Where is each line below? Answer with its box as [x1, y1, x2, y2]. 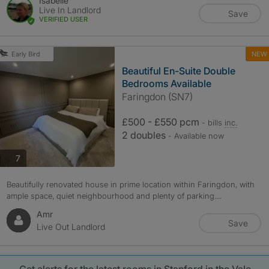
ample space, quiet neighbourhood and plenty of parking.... [6, 191, 222, 201]
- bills [201, 118, 225, 127]
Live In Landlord [38, 5, 101, 15]
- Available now [168, 131, 224, 141]
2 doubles [121, 129, 168, 141]
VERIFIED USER [38, 15, 88, 23]
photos [19, 152, 46, 163]
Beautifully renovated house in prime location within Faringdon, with [6, 180, 255, 189]
